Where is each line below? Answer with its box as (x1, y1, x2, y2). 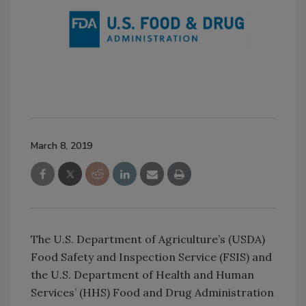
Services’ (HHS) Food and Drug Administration (31, 285, 274, 299)
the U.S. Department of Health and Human (31, 267, 254, 281)
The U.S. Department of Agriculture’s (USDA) (31, 232, 265, 246)
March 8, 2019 (31, 139, 92, 152)
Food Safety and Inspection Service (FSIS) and (31, 249, 272, 264)
